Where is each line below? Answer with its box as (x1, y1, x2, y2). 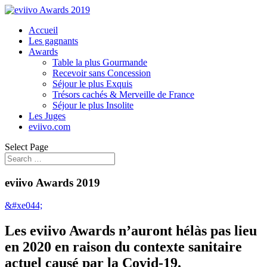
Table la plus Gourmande (52, 57, 147, 67)
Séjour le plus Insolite (52, 100, 133, 110)
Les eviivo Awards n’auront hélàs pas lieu (5, 223, 257, 239)
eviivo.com (29, 122, 70, 132)
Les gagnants (29, 36, 78, 46)
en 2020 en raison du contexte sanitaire (5, 239, 242, 255)
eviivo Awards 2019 (5, 176, 100, 189)
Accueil (29, 25, 58, 35)
